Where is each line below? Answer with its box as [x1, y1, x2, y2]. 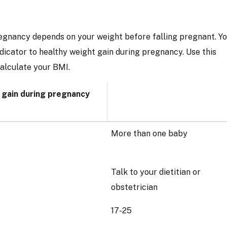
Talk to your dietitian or [111, 167, 201, 177]
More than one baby [111, 129, 190, 138]
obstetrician [111, 182, 160, 192]
